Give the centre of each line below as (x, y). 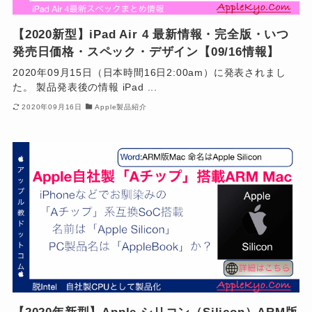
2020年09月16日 (52, 107)
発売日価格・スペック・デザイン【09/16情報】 (146, 52)
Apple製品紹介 (121, 107)
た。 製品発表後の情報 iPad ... (85, 87)
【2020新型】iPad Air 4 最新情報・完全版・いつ (151, 35)
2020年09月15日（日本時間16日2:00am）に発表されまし (149, 73)
